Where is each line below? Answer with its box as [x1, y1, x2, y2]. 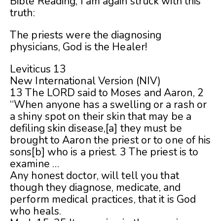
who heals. [10, 204, 61, 219]
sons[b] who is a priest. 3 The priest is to [10, 145, 199, 159]
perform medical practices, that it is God [10, 192, 196, 207]
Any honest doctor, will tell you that [10, 169, 179, 183]
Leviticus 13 [10, 62, 67, 76]
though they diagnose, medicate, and [10, 181, 181, 195]
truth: [10, 6, 35, 20]
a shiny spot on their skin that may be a [10, 110, 192, 124]
